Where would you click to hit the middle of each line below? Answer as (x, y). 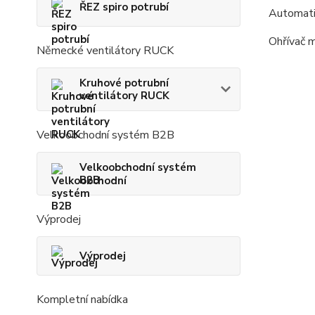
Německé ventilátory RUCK (105, 50)
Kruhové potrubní (124, 83)
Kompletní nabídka (82, 299)
